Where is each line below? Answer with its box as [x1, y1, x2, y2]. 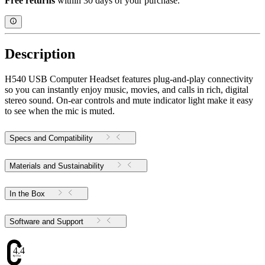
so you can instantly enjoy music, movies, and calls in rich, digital [5, 85, 248, 95]
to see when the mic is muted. [5, 106, 115, 117]
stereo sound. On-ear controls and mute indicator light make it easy [5, 95, 253, 106]
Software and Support [57, 216, 83, 226]
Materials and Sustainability [9, 161, 104, 171]
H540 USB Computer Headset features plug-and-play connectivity [5, 74, 253, 85]
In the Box [9, 189, 45, 198]
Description [5, 46, 75, 62]
